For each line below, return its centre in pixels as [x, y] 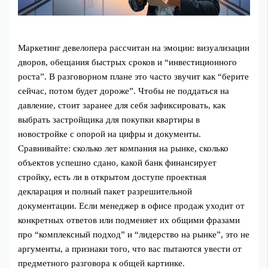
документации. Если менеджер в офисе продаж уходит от [132, 205]
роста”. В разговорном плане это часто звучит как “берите [134, 76]
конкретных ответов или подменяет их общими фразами [129, 220]
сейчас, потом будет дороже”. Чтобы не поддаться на [124, 91]
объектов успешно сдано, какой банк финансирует [118, 162]
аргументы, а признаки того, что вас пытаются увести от [130, 249]
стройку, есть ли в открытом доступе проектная [112, 177]
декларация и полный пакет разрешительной [105, 191]
